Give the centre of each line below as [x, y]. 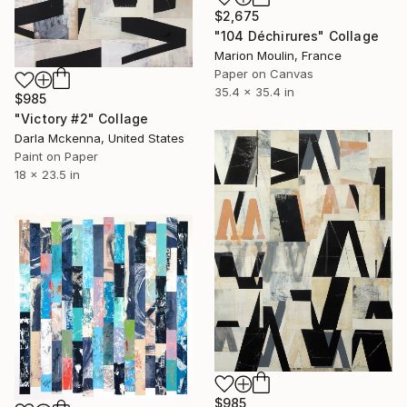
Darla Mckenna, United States [99, 139]
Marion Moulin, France [278, 55]
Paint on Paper [56, 157]
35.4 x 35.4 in [254, 91]
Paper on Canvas [264, 73]
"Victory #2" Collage [82, 119]
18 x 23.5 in [47, 175]
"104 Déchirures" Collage [297, 35]
